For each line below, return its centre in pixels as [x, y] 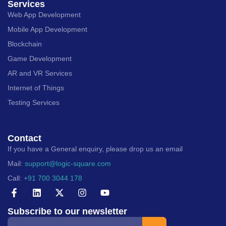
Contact [24, 138]
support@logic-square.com [68, 163]
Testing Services [34, 102]
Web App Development [44, 15]
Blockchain [25, 44]
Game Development [40, 59]
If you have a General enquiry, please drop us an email [95, 149]
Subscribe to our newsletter [67, 211]
